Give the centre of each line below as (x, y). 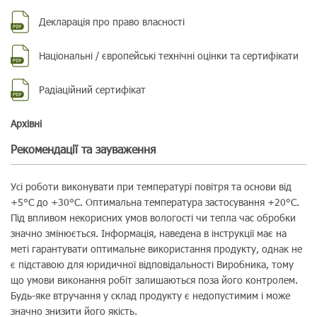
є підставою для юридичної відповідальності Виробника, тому (152, 264)
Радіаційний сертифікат (92, 90)
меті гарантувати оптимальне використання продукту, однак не (156, 249)
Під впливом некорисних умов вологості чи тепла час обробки (153, 218)
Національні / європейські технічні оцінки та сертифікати (169, 56)
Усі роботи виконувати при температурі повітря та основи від (151, 186)
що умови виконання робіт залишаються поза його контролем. (154, 280)
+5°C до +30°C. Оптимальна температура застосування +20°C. (155, 202)
